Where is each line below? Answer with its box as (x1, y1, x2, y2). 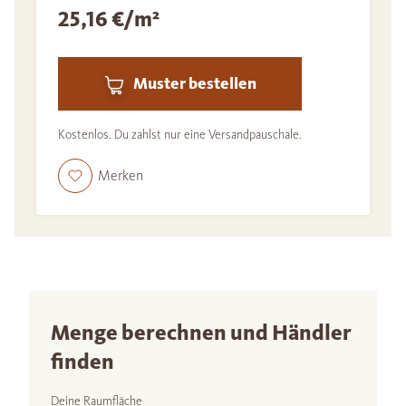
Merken (98, 167, 143, 185)
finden (51, 347, 114, 375)
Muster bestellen (132, 73, 256, 94)
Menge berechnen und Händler (51, 318, 352, 346)
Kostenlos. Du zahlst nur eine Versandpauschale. (58, 126, 302, 142)
